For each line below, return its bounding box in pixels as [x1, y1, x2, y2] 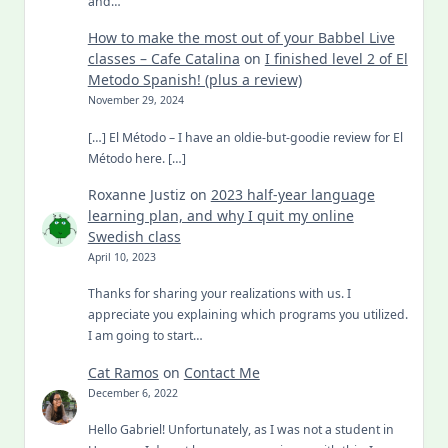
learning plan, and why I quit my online [87, 206, 354, 226]
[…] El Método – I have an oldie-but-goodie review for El [87, 128, 403, 146]
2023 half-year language [210, 185, 375, 205]
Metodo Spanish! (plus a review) [87, 70, 302, 90]
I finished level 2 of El [264, 49, 408, 69]
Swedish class [87, 227, 181, 247]
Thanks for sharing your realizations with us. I [87, 285, 351, 303]
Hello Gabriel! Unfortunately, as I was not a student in [87, 421, 394, 438]
